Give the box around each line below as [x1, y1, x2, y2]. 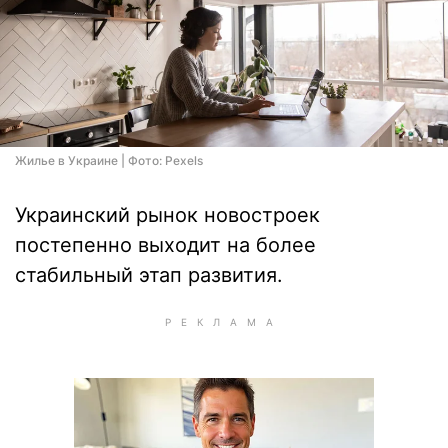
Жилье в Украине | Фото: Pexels [15, 153, 203, 168]
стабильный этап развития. [15, 263, 283, 287]
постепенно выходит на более [15, 233, 316, 257]
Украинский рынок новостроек [15, 203, 320, 227]
